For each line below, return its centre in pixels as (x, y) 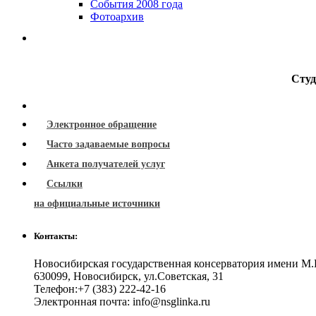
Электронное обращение (102, 124)
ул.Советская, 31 (184, 276)
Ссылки (65, 183)
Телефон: (56, 289)
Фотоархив (117, 16)
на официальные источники (97, 203)
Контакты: (56, 236)
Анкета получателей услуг (106, 164)
